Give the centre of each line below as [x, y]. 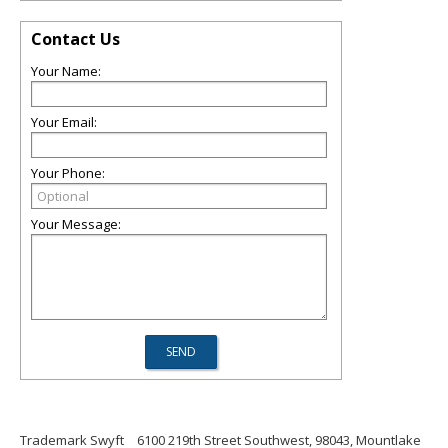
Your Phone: [68, 173]
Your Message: [76, 224]
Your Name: [66, 71]
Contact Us [75, 39]
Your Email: [64, 122]
